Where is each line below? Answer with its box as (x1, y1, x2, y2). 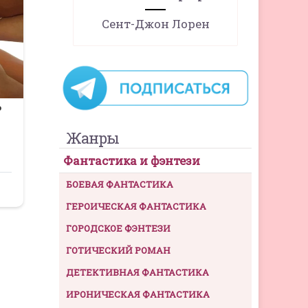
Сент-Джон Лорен (101, 16, 210, 32)
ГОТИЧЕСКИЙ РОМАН (66, 243, 170, 256)
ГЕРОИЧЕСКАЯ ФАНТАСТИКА (66, 199, 206, 212)
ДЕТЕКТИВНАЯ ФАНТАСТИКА (66, 265, 209, 278)
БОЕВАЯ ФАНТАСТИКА (66, 177, 173, 190)
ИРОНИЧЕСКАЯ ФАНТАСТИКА (66, 287, 210, 300)
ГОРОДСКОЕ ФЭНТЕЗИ (66, 221, 170, 234)
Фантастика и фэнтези (63, 152, 200, 168)
